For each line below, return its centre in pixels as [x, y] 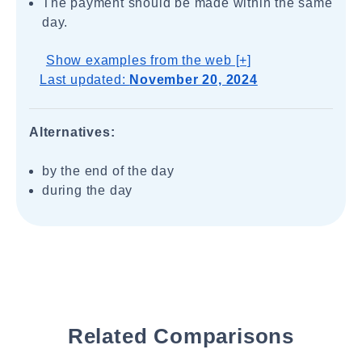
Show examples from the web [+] [148, 60]
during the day [88, 190]
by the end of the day [108, 171]
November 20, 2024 [194, 80]
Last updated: [85, 80]
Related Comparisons [181, 336]
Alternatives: [72, 132]
